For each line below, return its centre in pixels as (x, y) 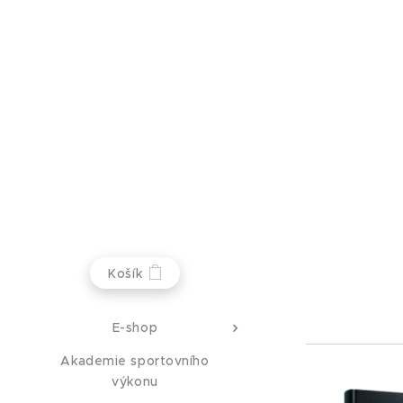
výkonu (135, 381)
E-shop (135, 327)
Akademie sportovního (135, 360)
